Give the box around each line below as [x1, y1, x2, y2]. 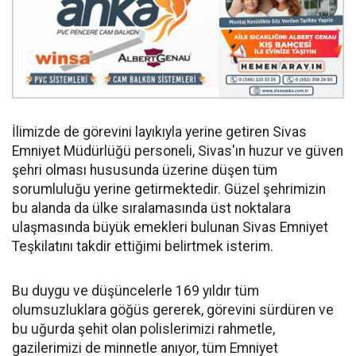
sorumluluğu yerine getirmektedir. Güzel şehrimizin [12, 180, 326, 197]
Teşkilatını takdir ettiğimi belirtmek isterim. [12, 238, 273, 254]
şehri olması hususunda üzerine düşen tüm [12, 161, 277, 178]
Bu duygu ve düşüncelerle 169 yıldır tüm [12, 282, 259, 299]
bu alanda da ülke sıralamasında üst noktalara [12, 199, 291, 216]
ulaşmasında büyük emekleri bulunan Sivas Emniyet [12, 219, 328, 235]
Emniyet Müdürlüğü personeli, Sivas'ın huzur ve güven [12, 142, 343, 159]
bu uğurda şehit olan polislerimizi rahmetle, [12, 320, 275, 337]
